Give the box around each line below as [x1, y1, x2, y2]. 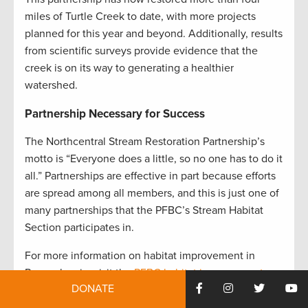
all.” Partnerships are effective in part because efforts [25, 169, 276, 184]
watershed [25, 78, 75, 93]
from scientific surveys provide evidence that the [25, 44, 258, 58]
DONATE [71, 282, 114, 296]
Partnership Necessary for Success [25, 107, 205, 122]
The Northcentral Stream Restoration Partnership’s [25, 135, 265, 149]
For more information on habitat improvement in [25, 249, 255, 263]
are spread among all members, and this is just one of [25, 186, 279, 201]
